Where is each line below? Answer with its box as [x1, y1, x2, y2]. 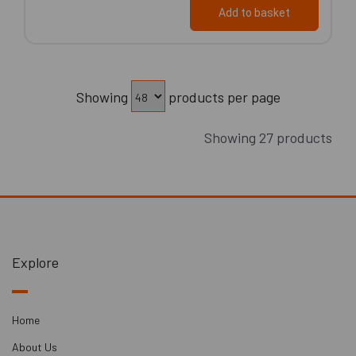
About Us [12, 339, 57, 354]
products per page [164, 87, 281, 106]
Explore [12, 253, 59, 271]
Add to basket [219, 6, 290, 19]
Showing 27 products [204, 128, 332, 146]
